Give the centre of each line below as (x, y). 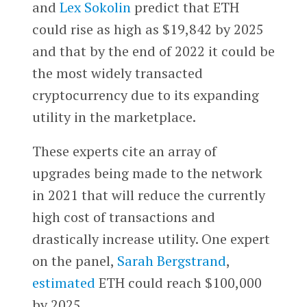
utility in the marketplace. (114, 117)
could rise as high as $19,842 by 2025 (148, 29)
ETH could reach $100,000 (178, 282)
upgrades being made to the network (147, 173)
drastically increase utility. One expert (151, 238)
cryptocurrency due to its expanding (145, 95)
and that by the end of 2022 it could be (153, 51)
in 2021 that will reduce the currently (148, 195)
